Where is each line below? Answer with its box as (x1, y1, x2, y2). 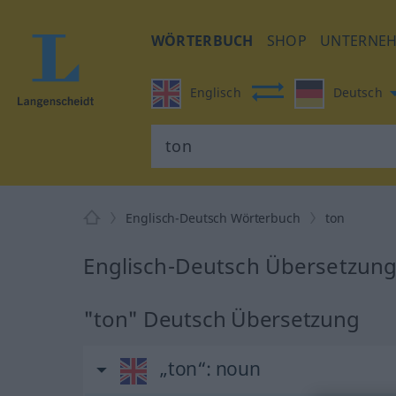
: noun (205, 356, 261, 381)
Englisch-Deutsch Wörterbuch (126, 209, 301, 226)
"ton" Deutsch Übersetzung (83, 304, 360, 333)
